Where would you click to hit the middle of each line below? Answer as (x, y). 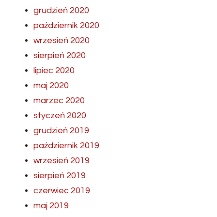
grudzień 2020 (61, 11)
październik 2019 (66, 146)
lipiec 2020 (54, 71)
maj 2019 (51, 206)
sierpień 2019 (60, 176)
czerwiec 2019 (62, 191)
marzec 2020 (59, 101)
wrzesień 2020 (62, 41)
